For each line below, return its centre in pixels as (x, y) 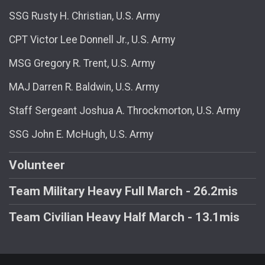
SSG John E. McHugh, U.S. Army (81, 134)
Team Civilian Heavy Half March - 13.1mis (124, 217)
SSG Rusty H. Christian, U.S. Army (84, 16)
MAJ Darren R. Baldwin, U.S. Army (84, 87)
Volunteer (37, 165)
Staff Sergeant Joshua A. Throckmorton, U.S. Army (125, 110)
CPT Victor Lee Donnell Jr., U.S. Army (92, 39)
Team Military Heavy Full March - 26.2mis (123, 191)
